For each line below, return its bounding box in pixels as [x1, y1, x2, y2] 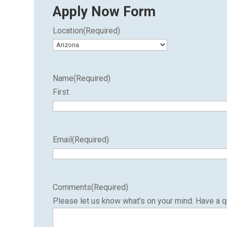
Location [53, 26, 84, 35]
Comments [53, 182, 92, 192]
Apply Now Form [53, 4, 156, 20]
